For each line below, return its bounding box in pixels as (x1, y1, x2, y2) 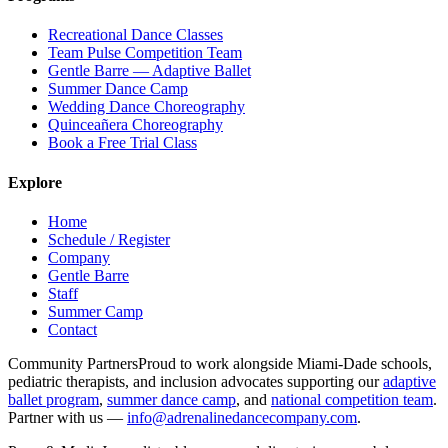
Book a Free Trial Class (48, 134, 197, 152)
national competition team (271, 390, 433, 408)
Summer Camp (48, 302, 143, 320)
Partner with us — (8, 408, 127, 426)
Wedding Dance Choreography (48, 98, 245, 116)
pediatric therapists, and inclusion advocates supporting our (8, 372, 379, 390)
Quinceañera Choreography (48, 116, 223, 134)
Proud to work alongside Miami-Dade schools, (138, 354, 432, 372)
